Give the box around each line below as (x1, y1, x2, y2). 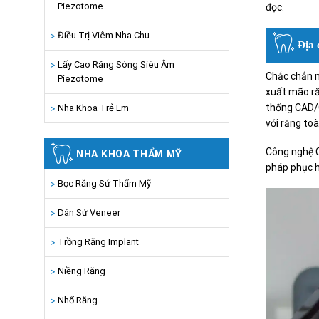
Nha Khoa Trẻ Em (58, 103, 129, 114)
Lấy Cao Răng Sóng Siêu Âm (58, 59, 174, 70)
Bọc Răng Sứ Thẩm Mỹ (58, 178, 151, 189)
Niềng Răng (58, 266, 105, 277)
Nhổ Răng (58, 295, 98, 306)
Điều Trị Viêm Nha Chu (58, 30, 150, 41)
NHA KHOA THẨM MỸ (76, 148, 183, 160)
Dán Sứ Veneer (58, 207, 120, 219)
